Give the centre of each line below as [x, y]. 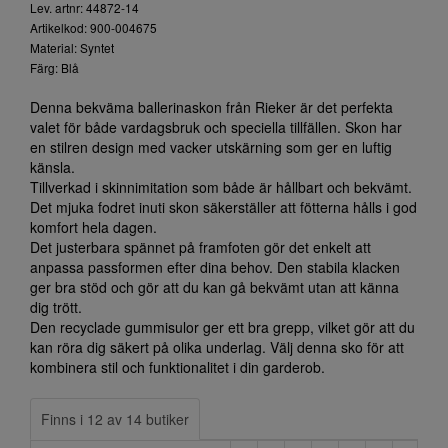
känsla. [52, 167]
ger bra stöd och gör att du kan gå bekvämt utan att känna [214, 287]
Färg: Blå [54, 67]
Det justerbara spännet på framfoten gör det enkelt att [200, 247]
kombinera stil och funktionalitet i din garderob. [177, 367]
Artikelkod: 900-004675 [93, 27]
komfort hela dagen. [93, 227]
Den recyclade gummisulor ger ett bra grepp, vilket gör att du [222, 327]
